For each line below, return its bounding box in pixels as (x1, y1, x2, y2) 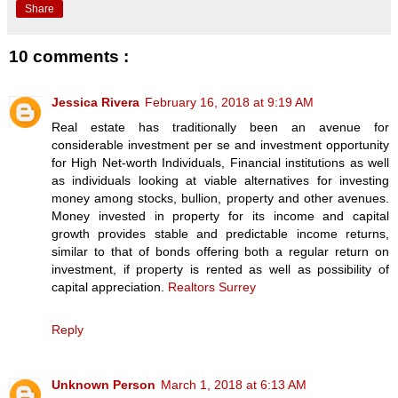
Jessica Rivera (52, 95, 139, 110)
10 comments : (9, 46, 129, 66)
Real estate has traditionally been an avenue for (52, 120, 389, 135)
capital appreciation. (52, 280, 168, 295)
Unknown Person (52, 378, 155, 393)
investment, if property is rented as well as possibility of (52, 262, 389, 277)
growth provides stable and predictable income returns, (52, 227, 389, 242)
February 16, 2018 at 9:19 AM (145, 95, 314, 110)
